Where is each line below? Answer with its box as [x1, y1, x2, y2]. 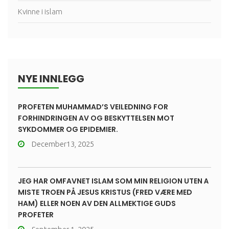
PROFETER [18, 210, 54, 220]
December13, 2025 [32, 140, 94, 148]
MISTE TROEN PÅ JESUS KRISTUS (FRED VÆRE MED [18, 187, 192, 197]
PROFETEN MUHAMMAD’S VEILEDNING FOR [18, 102, 168, 112]
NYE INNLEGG [18, 72, 84, 86]
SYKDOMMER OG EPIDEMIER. [18, 124, 118, 134]
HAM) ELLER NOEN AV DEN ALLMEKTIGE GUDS [18, 198, 176, 209]
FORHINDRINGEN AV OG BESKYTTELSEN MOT [18, 113, 174, 123]
